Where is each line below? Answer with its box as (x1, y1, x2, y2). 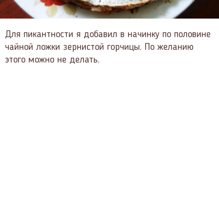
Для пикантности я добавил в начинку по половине (5, 30, 211, 40)
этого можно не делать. (5, 55, 100, 66)
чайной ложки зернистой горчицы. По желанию (5, 43, 194, 53)
